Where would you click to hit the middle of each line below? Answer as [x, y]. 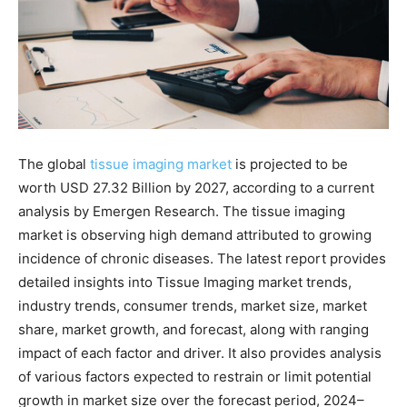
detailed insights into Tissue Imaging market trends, [185, 282]
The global [54, 164]
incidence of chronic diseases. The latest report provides [202, 258]
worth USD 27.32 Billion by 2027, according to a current [196, 187]
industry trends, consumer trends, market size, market [193, 305]
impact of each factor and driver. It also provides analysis [200, 352]
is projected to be [290, 164]
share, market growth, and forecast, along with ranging [194, 329]
